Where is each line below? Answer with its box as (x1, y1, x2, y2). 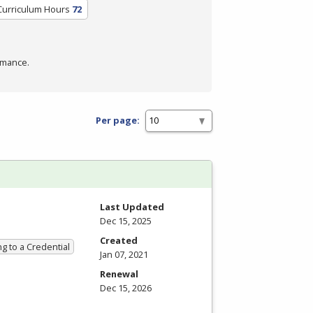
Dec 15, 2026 (100, 281, 152, 294)
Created (100, 233, 138, 247)
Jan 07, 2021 (100, 247, 148, 261)
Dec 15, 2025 (100, 214, 152, 227)
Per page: (96, 114, 140, 127)
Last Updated (100, 200, 164, 213)
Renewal (100, 267, 138, 280)
